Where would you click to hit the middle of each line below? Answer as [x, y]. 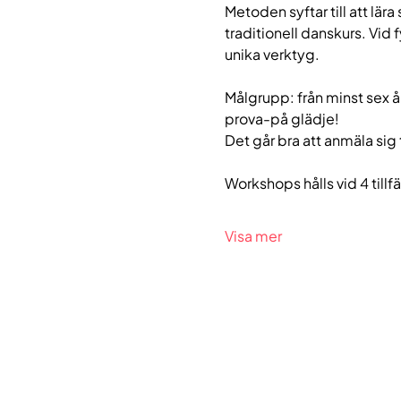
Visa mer [253, 235]
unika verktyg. [272, 53]
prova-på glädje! [283, 117]
